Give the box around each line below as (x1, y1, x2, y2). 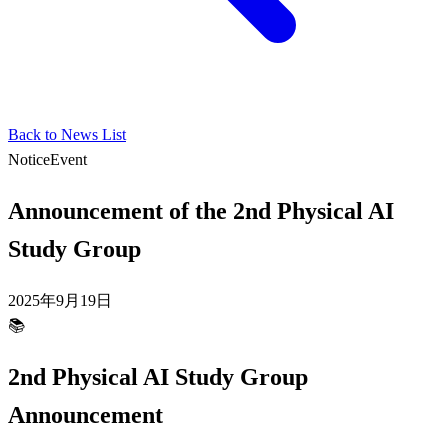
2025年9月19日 (8, 291, 112, 309)
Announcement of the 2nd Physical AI (8, 197, 394, 224)
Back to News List (8, 126, 126, 143)
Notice (8, 151, 50, 168)
